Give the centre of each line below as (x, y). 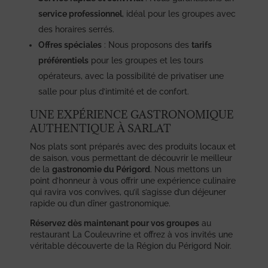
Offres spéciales (70, 45)
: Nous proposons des (147, 45)
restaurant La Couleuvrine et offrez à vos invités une (131, 234)
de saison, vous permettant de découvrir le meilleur (131, 158)
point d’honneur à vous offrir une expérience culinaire (133, 180)
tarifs (202, 45)
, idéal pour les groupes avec (179, 13)
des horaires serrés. (76, 29)
